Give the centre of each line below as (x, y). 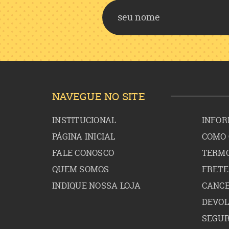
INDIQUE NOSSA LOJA (97, 186)
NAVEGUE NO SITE (99, 96)
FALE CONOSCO (83, 153)
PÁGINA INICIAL (84, 136)
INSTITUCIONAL (84, 120)
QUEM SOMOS (81, 169)
